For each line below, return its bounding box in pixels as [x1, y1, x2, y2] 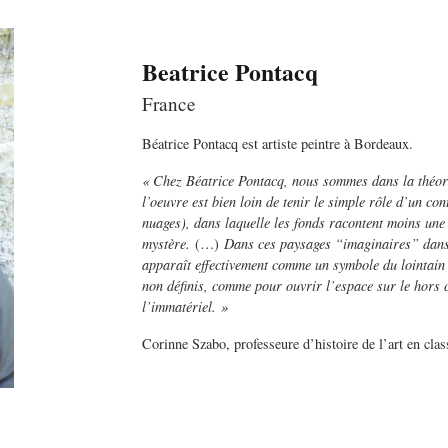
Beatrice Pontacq [141, 53, 318, 89]
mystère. [141, 233, 195, 253]
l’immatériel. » [141, 296, 228, 316]
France [141, 90, 196, 116]
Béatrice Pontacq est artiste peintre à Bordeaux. [141, 133, 413, 153]
